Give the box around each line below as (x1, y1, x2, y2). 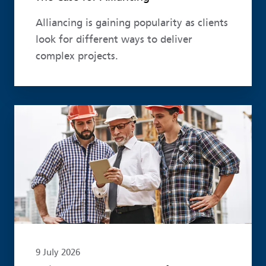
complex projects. (35, 49, 118, 62)
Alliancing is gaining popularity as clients (35, 16, 228, 29)
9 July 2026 (35, 246, 80, 258)
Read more (14, 106, 64, 119)
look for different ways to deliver (35, 33, 192, 46)
